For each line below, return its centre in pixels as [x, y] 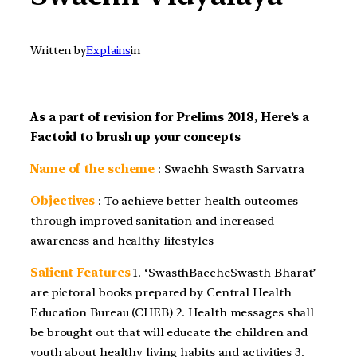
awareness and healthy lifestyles [122, 240]
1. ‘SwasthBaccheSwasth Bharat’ [225, 272]
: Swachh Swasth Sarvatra [229, 169]
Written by [58, 51]
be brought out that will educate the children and [169, 332]
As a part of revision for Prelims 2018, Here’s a [170, 118]
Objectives [63, 200]
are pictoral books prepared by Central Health [161, 292]
